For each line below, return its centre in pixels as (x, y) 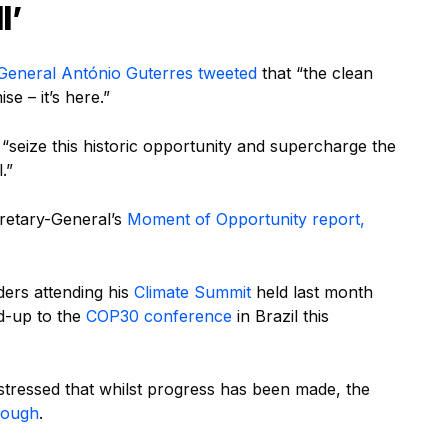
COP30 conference (159, 316)
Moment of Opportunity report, (246, 219)
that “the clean (315, 73)
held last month (312, 292)
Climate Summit (192, 292)
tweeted (227, 73)
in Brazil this (280, 316)
